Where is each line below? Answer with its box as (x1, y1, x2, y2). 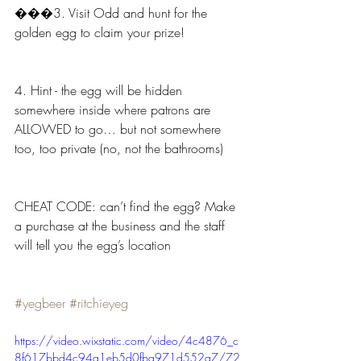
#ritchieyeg (69, 294, 128, 312)
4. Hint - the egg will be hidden (15, 81, 186, 99)
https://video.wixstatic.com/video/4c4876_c (15, 333, 239, 348)
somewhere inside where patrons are (15, 101, 214, 118)
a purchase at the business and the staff (15, 217, 229, 234)
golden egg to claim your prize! (15, 23, 185, 41)
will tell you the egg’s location (15, 236, 171, 254)
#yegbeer (15, 294, 65, 312)
